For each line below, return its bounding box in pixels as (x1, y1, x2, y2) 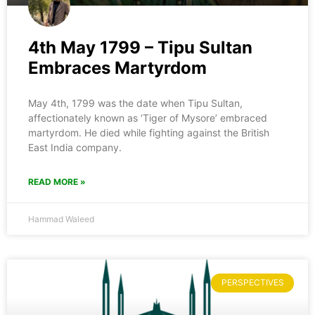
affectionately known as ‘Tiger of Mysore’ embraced (28, 112, 267, 124)
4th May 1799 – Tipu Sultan (28, 37, 252, 58)
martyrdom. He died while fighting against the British (28, 127, 269, 139)
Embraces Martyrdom (28, 58, 207, 79)
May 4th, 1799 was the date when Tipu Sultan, (28, 97, 243, 110)
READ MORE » (28, 176, 86, 188)
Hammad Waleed (28, 214, 94, 225)
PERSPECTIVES (221, 277, 284, 288)
